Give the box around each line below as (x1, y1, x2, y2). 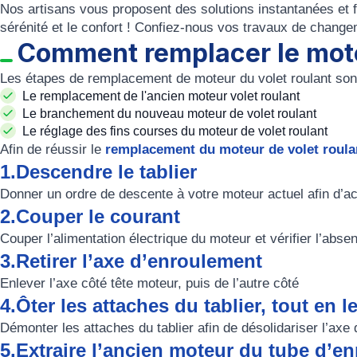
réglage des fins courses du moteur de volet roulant (40, 124, 328, 138)
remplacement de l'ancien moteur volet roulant (40, 89, 300, 103)
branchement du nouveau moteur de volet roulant (40, 107, 316, 120)
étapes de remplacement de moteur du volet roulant (25, 71, 331, 86)
